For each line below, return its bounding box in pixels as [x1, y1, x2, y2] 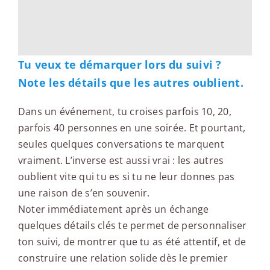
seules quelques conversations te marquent [17, 137, 224, 151]
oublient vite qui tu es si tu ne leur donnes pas [17, 169, 235, 183]
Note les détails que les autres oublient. [17, 75, 243, 90]
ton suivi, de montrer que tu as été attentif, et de [17, 234, 246, 248]
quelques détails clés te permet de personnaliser [17, 218, 247, 232]
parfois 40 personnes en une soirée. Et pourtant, [17, 121, 246, 134]
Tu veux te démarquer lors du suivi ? [17, 57, 222, 72]
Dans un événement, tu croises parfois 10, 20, [17, 104, 231, 118]
